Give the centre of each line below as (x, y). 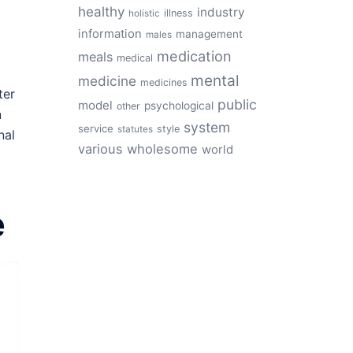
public (237, 104)
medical (134, 58)
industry (221, 12)
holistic (144, 13)
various (100, 149)
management (209, 34)
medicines (163, 82)
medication (194, 56)
